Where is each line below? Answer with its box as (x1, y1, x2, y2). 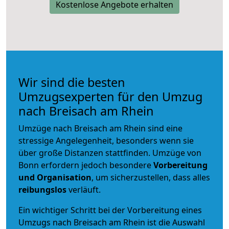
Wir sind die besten (18, 74, 125, 90)
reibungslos (18, 184, 66, 195)
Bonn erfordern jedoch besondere (18, 159, 153, 171)
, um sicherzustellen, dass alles (91, 171, 210, 183)
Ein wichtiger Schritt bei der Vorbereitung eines (18, 204, 202, 216)
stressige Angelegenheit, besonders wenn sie (18, 134, 194, 146)
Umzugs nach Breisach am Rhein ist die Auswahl (18, 216, 205, 228)
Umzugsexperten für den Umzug (18, 88, 202, 105)
